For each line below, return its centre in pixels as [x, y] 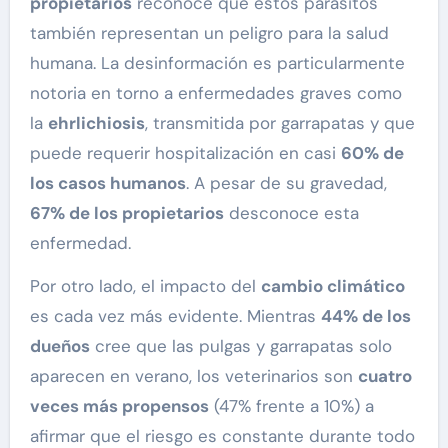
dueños [59, 345]
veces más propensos [119, 405]
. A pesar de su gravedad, [286, 182]
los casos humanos [107, 182]
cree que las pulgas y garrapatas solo [240, 345]
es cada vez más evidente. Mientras [175, 315]
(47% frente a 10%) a [291, 405]
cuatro [384, 375]
